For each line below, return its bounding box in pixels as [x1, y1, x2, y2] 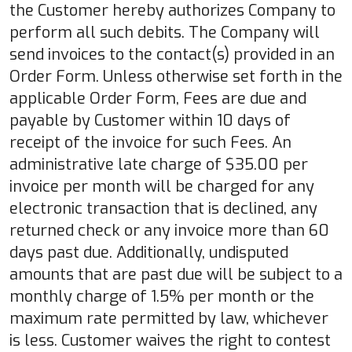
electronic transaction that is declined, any [9, 197, 317, 219]
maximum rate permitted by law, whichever [9, 307, 328, 329]
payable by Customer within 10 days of [9, 109, 291, 131]
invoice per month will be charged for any [9, 175, 314, 197]
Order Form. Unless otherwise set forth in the [9, 65, 343, 87]
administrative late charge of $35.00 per [9, 153, 308, 175]
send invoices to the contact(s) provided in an [9, 43, 335, 65]
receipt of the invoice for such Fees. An [9, 131, 291, 153]
